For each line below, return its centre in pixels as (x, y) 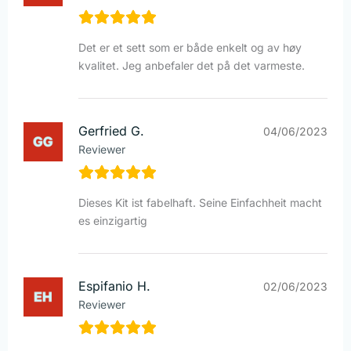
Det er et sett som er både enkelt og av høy (190, 48)
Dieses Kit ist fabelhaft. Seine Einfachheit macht (200, 203)
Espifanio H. (114, 286)
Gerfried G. (111, 131)
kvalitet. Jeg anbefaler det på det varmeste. (192, 66)
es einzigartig (113, 221)
